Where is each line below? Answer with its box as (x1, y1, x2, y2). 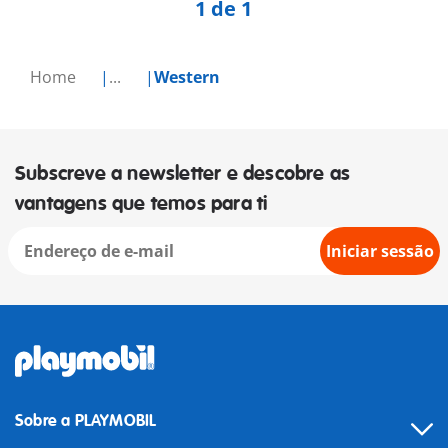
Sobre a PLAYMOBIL (15, 411, 157, 432)
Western (154, 66, 220, 89)
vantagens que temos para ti (15, 191, 268, 217)
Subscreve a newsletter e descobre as (15, 161, 351, 187)
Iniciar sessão (326, 240, 434, 263)
